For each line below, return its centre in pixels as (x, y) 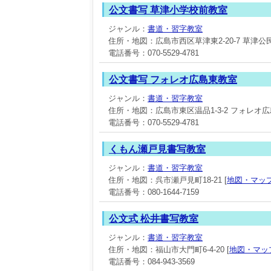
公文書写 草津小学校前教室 (168, 10)
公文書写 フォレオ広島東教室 (173, 80)
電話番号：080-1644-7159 (154, 192)
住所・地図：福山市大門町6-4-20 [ (169, 250)
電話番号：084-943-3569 (152, 262)
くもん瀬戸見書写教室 (157, 149)
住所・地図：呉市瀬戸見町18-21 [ (168, 180)
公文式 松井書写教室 (154, 219)
